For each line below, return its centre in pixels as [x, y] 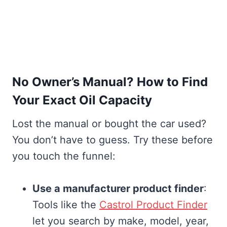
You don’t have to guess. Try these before [112, 140]
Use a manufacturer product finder [118, 189]
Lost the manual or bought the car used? [109, 124]
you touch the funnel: [64, 156]
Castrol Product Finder [153, 205]
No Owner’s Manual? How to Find [110, 82]
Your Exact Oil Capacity [82, 100]
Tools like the [66, 205]
